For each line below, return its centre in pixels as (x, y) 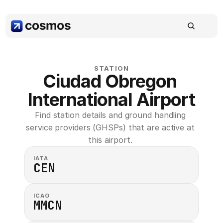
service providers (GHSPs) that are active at (110, 127)
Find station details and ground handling (111, 115)
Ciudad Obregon (110, 81)
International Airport (111, 100)
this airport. (111, 140)
